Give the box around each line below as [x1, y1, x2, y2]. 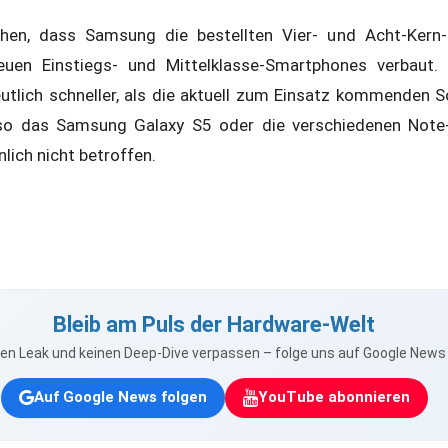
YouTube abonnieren [257, 388, 410, 407]
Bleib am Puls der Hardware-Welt [53, 311, 375, 337]
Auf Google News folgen [33, 388, 207, 407]
